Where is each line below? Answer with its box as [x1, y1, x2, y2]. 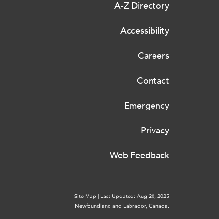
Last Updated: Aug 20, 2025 [100, 193, 169, 199]
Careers [138, 50, 169, 61]
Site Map [74, 193, 96, 199]
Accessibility [120, 25, 169, 36]
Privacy [141, 125, 169, 136]
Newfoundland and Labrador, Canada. [75, 203, 169, 209]
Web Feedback [110, 150, 169, 161]
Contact [137, 75, 169, 86]
